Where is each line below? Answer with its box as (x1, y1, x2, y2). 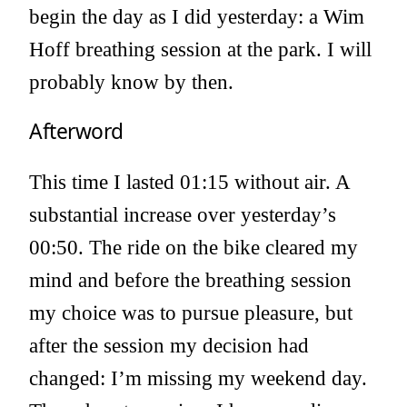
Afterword (29, 117, 124, 146)
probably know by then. (29, 70, 233, 94)
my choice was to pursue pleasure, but (29, 301, 352, 325)
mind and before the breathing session (29, 268, 352, 293)
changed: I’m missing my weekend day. (29, 366, 367, 391)
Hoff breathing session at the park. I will (29, 37, 372, 62)
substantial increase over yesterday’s (29, 203, 336, 227)
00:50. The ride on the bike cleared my (29, 235, 358, 260)
